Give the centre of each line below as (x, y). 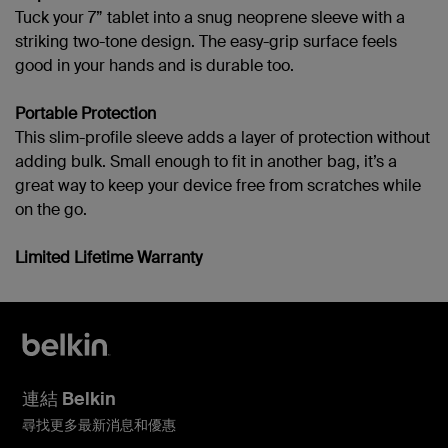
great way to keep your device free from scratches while (218, 185)
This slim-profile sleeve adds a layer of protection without (222, 137)
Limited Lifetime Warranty (108, 257)
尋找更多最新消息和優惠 (99, 424)
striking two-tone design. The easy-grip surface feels (206, 41)
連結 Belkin (69, 398)
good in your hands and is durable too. (154, 65)
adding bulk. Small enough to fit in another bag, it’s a (206, 161)
